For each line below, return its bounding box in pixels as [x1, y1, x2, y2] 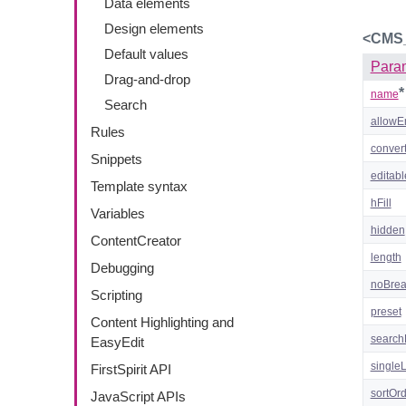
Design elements [104, 21, 204, 36]
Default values [104, 46, 188, 62]
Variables [91, 206, 145, 221]
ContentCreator [91, 233, 181, 248]
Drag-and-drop [104, 72, 190, 87]
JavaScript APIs [91, 389, 186, 404]
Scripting [91, 287, 142, 303]
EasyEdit [91, 334, 144, 350]
